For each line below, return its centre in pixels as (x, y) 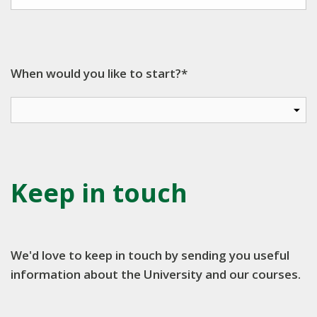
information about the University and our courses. (156, 274)
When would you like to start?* (99, 73)
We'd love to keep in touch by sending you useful (150, 255)
